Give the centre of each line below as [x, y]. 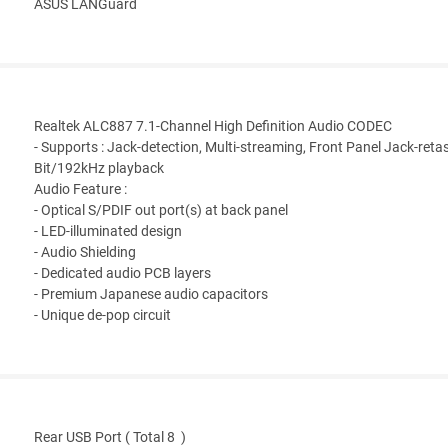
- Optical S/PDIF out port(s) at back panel [161, 211]
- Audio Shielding [85, 253]
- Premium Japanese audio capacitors [151, 295]
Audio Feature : [80, 190]
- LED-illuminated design [108, 232]
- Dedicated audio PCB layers [122, 274]
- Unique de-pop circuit [102, 316]
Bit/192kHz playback [99, 169]
